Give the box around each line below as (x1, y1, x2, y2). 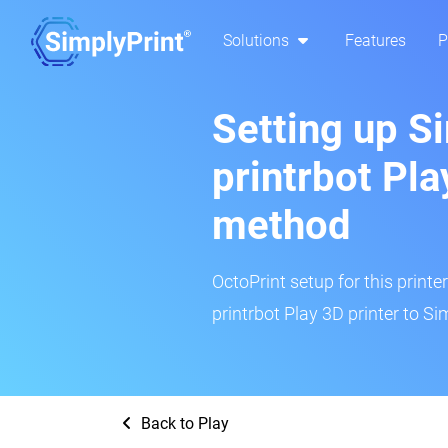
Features (345, 31, 406, 51)
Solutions (223, 31, 293, 51)
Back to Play (137, 414, 229, 433)
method (212, 202, 351, 249)
